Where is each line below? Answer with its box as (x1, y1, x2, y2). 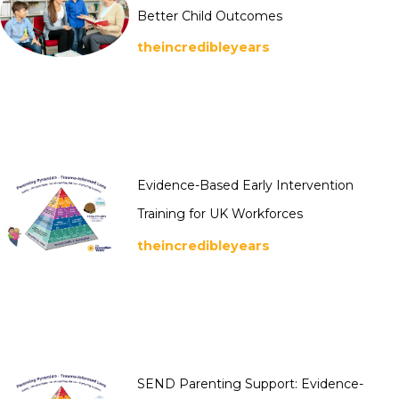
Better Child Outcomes (137, 7, 282, 24)
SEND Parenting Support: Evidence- (137, 375, 363, 392)
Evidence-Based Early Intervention (137, 177, 354, 194)
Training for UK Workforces (137, 206, 303, 223)
